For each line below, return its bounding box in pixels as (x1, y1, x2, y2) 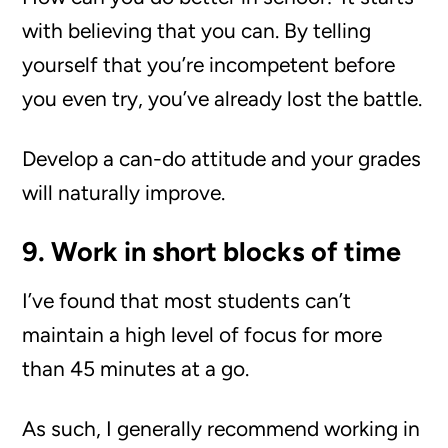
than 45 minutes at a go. (22, 356, 250, 381)
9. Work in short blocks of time (22, 235, 402, 268)
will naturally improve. (22, 180, 226, 205)
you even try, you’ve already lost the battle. (22, 86, 423, 111)
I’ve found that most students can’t (22, 288, 352, 313)
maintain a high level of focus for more (22, 322, 383, 347)
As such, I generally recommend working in (22, 416, 421, 441)
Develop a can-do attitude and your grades (22, 146, 422, 171)
